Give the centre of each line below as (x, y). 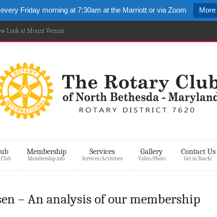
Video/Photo (152, 159)
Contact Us (198, 152)
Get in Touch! (198, 159)
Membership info (46, 159)
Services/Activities (102, 159)
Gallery (152, 152)
